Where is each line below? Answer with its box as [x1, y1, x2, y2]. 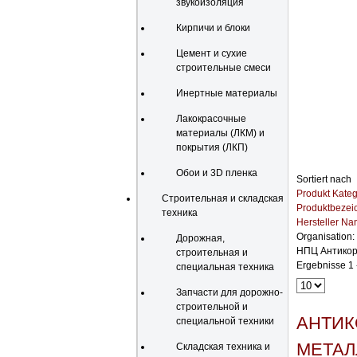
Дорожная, [176, 233, 225, 244]
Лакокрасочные [176, 113, 246, 124]
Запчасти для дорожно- [176, 287, 283, 298]
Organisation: [296, 231, 355, 242]
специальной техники [176, 316, 274, 327]
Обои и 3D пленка [176, 167, 257, 178]
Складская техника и [176, 341, 270, 352]
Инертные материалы [176, 88, 277, 99]
